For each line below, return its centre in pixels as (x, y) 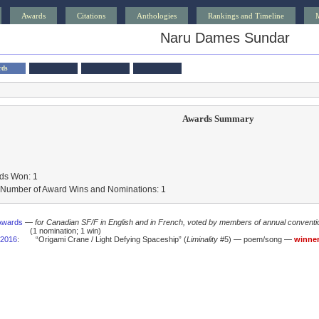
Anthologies (157, 16)
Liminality (202, 239)
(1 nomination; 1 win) (66, 231)
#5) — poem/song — (256, 239)
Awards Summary (218, 119)
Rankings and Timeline (246, 16)
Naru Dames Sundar (225, 38)
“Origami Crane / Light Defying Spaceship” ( (111, 239)
